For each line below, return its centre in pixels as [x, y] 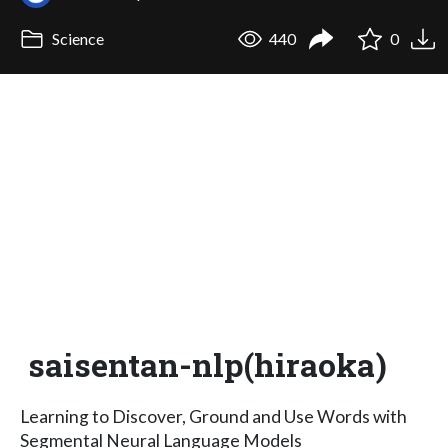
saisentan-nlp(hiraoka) [203, 364]
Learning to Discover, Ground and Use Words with [213, 416]
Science [76, 39]
